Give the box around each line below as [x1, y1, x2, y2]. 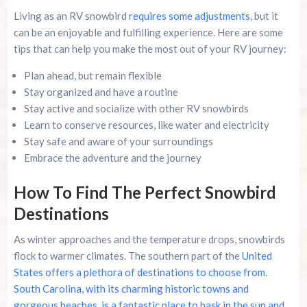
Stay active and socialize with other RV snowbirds [23, 102, 249, 115]
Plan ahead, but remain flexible [23, 69, 162, 82]
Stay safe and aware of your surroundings [23, 135, 213, 148]
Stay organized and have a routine [23, 86, 178, 99]
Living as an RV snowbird [13, 10, 129, 23]
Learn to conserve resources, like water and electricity [23, 119, 269, 132]
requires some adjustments [128, 10, 250, 23]
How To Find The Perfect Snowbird [13, 182, 276, 203]
